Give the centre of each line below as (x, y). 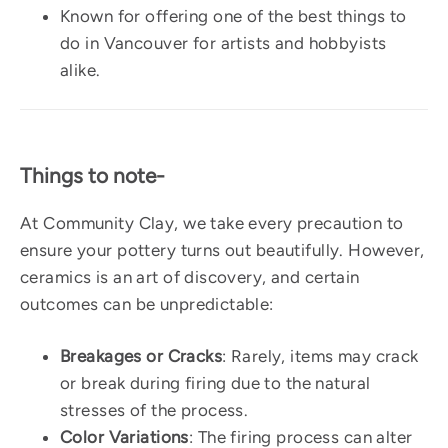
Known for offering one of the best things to (233, 15)
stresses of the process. (154, 410)
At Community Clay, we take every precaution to (212, 223)
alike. (80, 69)
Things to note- (92, 176)
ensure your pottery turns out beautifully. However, (222, 250)
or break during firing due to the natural (215, 383)
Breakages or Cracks (141, 356)
